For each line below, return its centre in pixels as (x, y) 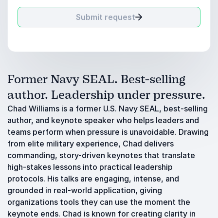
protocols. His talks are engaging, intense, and (93, 179)
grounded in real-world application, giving (85, 190)
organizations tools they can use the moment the (99, 202)
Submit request (106, 17)
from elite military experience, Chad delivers (91, 144)
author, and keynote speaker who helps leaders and (103, 120)
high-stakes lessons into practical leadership (90, 167)
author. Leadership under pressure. (106, 95)
